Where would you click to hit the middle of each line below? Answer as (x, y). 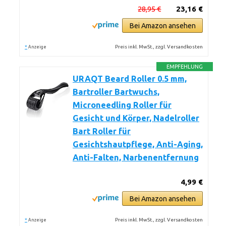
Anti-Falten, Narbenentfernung (136, 157)
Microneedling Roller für (122, 105)
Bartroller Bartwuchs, (116, 92)
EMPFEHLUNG (185, 67)
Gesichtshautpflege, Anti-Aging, (138, 144)
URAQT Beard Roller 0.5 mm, (130, 79)
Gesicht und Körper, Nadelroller (136, 118)
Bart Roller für (102, 131)
